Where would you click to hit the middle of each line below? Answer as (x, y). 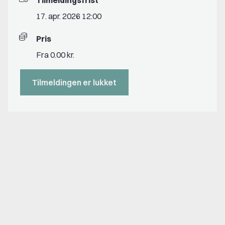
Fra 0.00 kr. (55, 55)
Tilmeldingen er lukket (74, 83)
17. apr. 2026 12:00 (69, 16)
